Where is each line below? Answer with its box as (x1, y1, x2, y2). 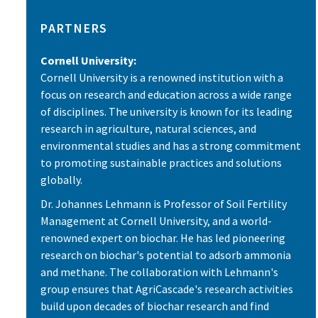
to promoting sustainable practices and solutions (40, 155, 282, 170)
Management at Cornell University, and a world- (40, 213, 272, 228)
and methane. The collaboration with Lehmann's (40, 264, 278, 279)
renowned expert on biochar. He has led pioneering (40, 230, 285, 245)
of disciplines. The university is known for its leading (40, 104, 292, 119)
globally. (40, 172, 82, 187)
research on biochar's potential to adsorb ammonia (40, 247, 291, 262)
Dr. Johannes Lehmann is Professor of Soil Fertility (40, 196, 287, 211)
